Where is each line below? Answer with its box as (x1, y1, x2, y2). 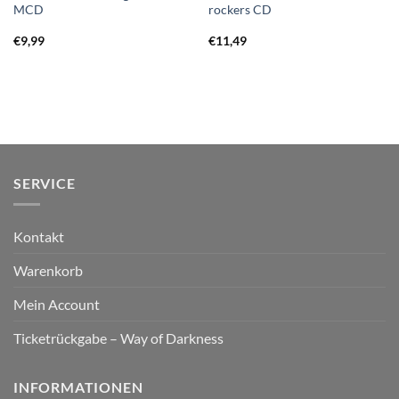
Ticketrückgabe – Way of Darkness (13, 330, 224, 347)
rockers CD (208, 2, 272, 17)
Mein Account (13, 296, 100, 313)
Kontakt (13, 228, 64, 246)
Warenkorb (13, 262, 83, 280)
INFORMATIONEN (13, 379, 143, 396)
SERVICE (13, 174, 76, 191)
